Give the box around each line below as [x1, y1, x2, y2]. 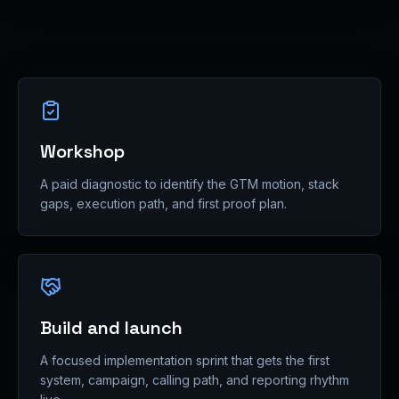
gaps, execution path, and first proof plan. [40, 196, 287, 211]
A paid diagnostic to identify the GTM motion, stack [40, 176, 339, 191]
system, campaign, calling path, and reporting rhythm [40, 372, 349, 387]
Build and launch [40, 316, 183, 339]
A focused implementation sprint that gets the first [40, 353, 330, 368]
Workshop [40, 140, 125, 163]
